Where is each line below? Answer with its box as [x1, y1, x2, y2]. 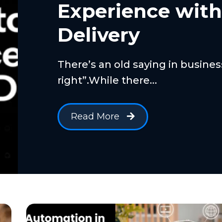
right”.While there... [57, 74, 157, 86]
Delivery [57, 23, 140, 47]
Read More [70, 111, 119, 122]
